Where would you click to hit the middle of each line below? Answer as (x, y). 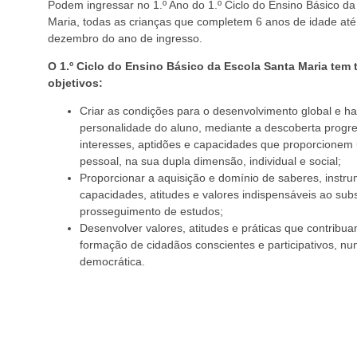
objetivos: (75, 83)
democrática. (112, 262)
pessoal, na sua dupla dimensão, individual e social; (210, 161)
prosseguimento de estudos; (151, 212)
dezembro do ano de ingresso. (125, 38)
